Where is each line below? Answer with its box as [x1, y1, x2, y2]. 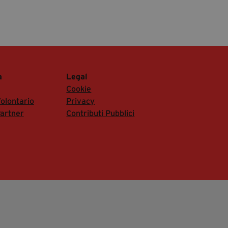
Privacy [66, 96, 95, 105]
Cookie [66, 83, 92, 93]
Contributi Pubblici [66, 108, 135, 118]
